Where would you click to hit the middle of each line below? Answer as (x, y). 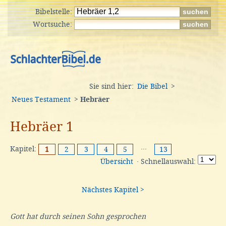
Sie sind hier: (112, 86)
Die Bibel (152, 86)
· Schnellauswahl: (166, 162)
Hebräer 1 (42, 126)
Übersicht (117, 162)
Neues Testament (41, 99)
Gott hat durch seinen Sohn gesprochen (78, 216)
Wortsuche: (53, 24)
